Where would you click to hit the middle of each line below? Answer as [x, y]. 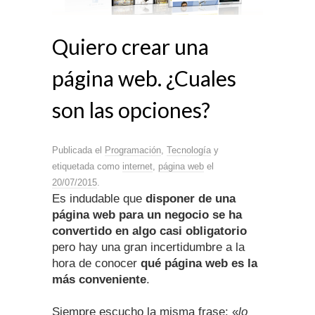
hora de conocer [96, 263]
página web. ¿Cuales [144, 78]
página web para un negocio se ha [147, 214]
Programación [133, 150]
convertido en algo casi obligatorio [149, 231]
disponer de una [191, 198]
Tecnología [189, 150]
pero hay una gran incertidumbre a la [148, 247]
